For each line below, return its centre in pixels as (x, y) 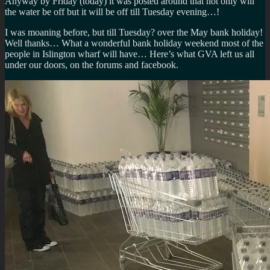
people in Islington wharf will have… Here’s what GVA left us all (130, 54)
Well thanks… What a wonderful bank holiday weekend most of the (134, 43)
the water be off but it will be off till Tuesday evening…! (112, 11)
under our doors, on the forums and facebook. (92, 64)
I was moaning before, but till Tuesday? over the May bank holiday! (134, 32)
